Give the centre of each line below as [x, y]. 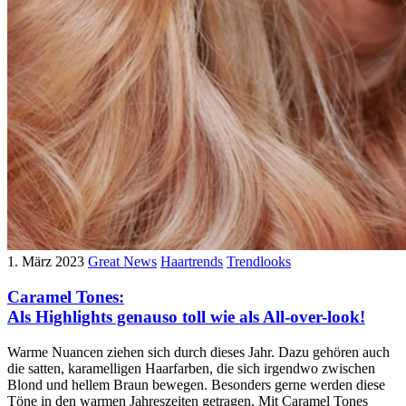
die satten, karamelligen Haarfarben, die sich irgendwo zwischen [191, 368]
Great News [122, 262]
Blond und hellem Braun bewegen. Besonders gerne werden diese [196, 384]
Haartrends [192, 262]
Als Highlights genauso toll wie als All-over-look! [186, 316]
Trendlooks [259, 262]
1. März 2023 [46, 262]
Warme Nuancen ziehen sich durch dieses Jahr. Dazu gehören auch [198, 352]
